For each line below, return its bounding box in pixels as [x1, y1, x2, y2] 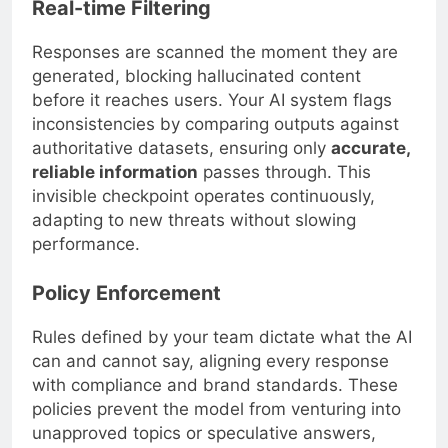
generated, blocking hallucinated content [32, 65, 361, 86]
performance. [32, 233, 140, 254]
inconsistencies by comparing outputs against [32, 113, 399, 134]
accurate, [331, 137, 410, 158]
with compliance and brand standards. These [32, 375, 398, 396]
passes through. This [198, 161, 371, 182]
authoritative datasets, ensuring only [32, 137, 331, 158]
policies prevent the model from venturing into [32, 399, 401, 420]
